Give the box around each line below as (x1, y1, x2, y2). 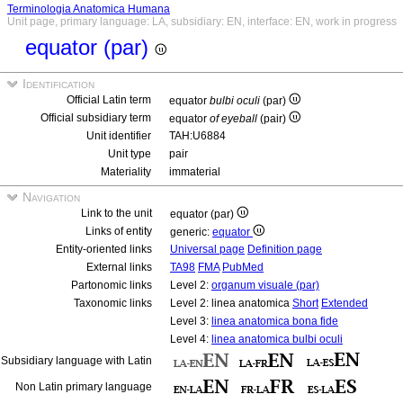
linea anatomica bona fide (211, 315, 338, 327)
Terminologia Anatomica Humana (7, 3, 170, 15)
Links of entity (85, 225, 152, 237)
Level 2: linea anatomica (170, 297, 292, 309)
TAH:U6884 (169, 130, 226, 142)
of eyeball (210, 112, 257, 125)
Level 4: (170, 333, 211, 345)
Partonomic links (71, 279, 152, 291)
